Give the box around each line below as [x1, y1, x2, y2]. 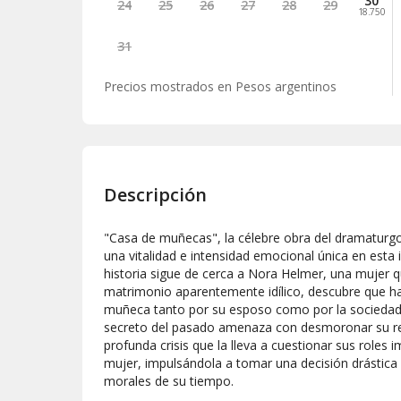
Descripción [104, 182, 207, 207]
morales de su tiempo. [104, 371, 234, 389]
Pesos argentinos [235, 78, 337, 96]
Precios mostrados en [104, 78, 232, 96]
